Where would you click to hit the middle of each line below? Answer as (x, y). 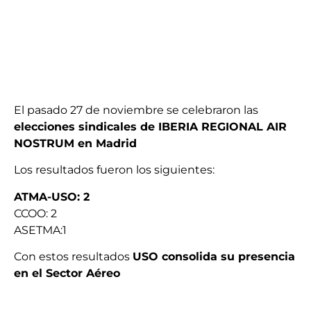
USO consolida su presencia (214, 256)
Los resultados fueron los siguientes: (114, 170)
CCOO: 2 (35, 213)
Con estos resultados (73, 256)
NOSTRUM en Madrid (75, 143)
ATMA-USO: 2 (52, 196)
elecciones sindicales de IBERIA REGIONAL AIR (150, 126)
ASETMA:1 (40, 230)
